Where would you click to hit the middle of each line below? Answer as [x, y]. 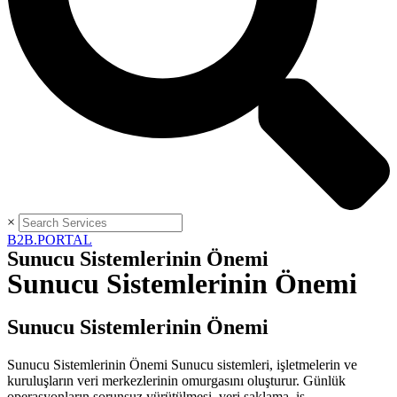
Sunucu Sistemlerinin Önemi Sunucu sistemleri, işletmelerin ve [182, 364]
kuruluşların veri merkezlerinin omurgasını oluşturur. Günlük [176, 380]
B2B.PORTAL [50, 240]
